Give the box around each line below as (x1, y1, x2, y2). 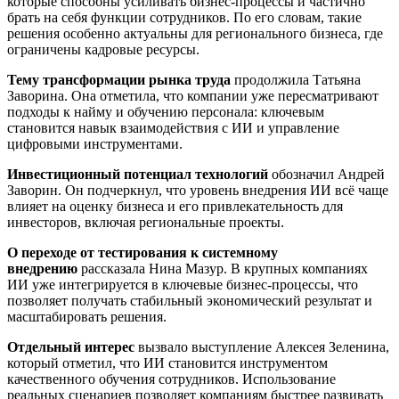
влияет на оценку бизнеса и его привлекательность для (7, 198, 343, 214)
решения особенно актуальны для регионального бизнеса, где (7, 25, 383, 41)
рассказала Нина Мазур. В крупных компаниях (77, 260, 368, 276)
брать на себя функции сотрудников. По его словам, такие (7, 9, 362, 25)
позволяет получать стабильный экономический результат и (7, 292, 372, 308)
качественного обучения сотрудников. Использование (7, 370, 336, 387)
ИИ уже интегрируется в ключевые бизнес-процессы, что (7, 276, 358, 292)
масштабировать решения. (7, 308, 167, 324)
